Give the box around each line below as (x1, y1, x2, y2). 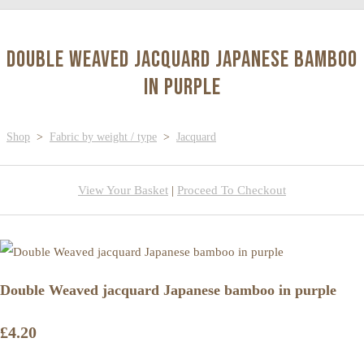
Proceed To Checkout (177, 183, 286, 197)
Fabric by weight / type (50, 130, 157, 143)
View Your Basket (78, 183, 168, 197)
